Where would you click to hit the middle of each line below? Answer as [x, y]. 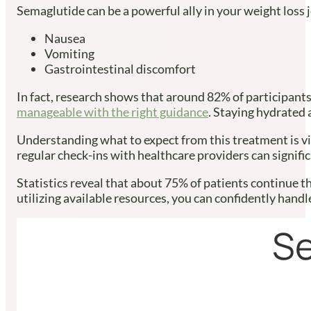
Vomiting [69, 53]
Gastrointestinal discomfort [120, 68]
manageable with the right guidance [112, 111]
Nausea [65, 38]
